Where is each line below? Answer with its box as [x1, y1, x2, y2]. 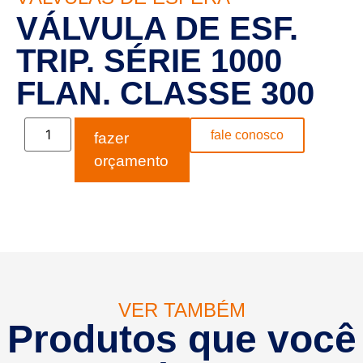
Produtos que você [6, 318, 357, 361]
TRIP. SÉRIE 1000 [16, 43, 282, 79]
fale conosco [211, 128, 284, 142]
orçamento [94, 152, 169, 169]
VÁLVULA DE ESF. [16, 11, 298, 46]
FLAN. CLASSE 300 [16, 75, 314, 111]
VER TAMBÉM [117, 299, 246, 321]
